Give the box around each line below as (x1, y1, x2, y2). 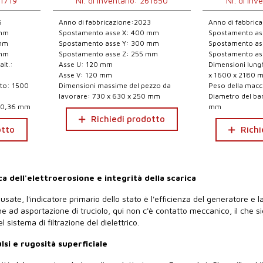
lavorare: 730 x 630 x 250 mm (58, 92, 160, 100)
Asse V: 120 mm (58, 70, 112, 79)
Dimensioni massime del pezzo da (58, 81, 171, 90)
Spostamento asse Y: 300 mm (58, 39, 159, 48)
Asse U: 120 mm (58, 60, 113, 69)
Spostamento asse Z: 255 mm (58, 49, 158, 58)
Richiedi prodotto (90, 114, 165, 124)
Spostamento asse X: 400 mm (58, 28, 159, 37)
